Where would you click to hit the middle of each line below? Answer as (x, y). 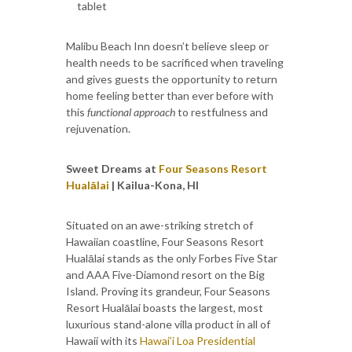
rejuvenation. (98, 128)
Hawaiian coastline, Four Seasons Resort (165, 241)
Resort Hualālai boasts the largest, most (165, 307)
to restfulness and (222, 112)
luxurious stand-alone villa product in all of (168, 324)
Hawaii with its (103, 340)
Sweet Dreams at (112, 168)
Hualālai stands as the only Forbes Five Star (172, 258)
